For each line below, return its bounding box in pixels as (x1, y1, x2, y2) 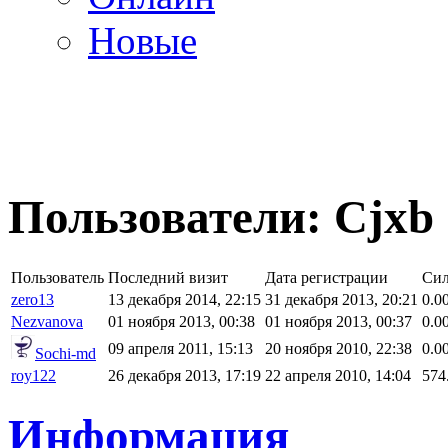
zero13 (11, 290, 54, 308)
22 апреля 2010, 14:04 (265, 366, 411, 384)
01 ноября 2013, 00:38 (108, 312, 255, 330)
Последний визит (108, 268, 228, 286)
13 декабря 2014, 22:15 (108, 290, 261, 308)
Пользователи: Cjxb (8, 191, 434, 244)
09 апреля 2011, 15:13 (108, 339, 253, 357)
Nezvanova (11, 312, 83, 330)
